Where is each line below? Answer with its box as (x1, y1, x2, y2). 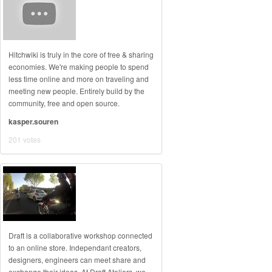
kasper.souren (8, 116, 58, 127)
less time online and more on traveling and (8, 73, 149, 84)
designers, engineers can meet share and (8, 254, 146, 265)
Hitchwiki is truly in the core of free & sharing (8, 49, 154, 59)
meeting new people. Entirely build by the (8, 86, 144, 96)
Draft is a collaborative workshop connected (8, 230, 152, 240)
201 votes (8, 134, 41, 144)
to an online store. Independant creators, (8, 242, 141, 253)
